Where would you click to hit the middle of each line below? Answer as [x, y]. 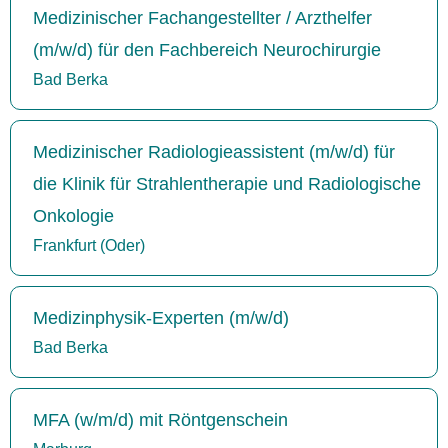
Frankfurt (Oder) [89, 245]
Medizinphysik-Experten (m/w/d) [161, 317]
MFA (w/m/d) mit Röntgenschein [160, 419]
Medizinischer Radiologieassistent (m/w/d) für [214, 151]
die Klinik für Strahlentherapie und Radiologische [227, 183]
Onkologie [73, 215]
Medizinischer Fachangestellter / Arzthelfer [202, 17]
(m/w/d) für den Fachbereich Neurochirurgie [207, 49]
